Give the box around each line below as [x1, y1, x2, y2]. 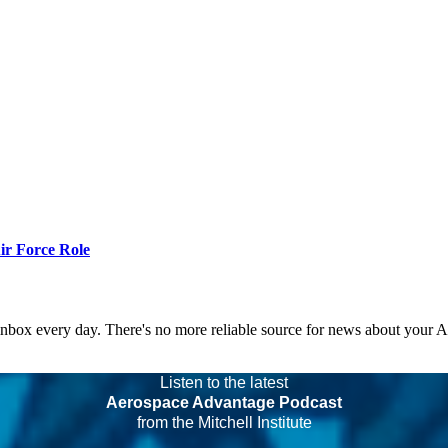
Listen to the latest [160, 373, 288, 391]
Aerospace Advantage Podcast [106, 393, 342, 411]
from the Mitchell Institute [136, 413, 312, 431]
